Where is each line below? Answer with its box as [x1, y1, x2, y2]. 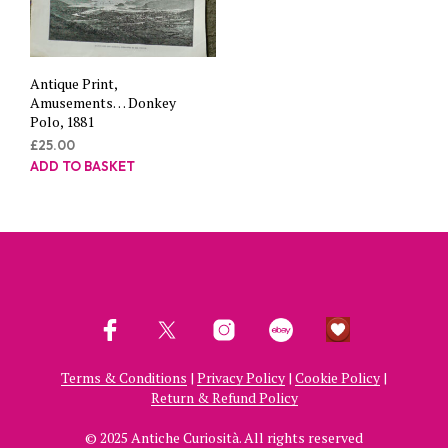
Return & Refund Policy [150, 387, 298, 407]
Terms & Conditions [61, 367, 187, 387]
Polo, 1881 [30, 112, 94, 132]
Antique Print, [30, 74, 117, 94]
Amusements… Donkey [30, 93, 176, 113]
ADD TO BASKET [30, 158, 135, 175]
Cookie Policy [295, 367, 380, 387]
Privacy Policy [197, 367, 285, 387]
